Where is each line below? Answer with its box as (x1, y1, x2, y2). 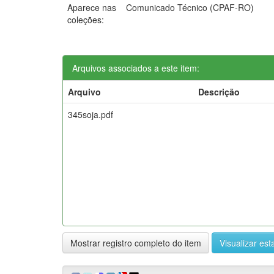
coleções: (67, 13, 104, 26)
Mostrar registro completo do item (70, 236, 201, 249)
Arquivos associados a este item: (72, 61, 199, 74)
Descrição (198, 85, 240, 98)
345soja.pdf (68, 108, 113, 120)
